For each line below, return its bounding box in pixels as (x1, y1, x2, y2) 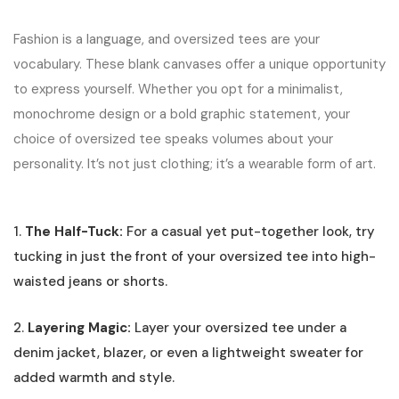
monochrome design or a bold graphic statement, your (13, 104, 350, 123)
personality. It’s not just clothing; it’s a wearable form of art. (13, 154, 376, 173)
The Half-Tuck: (25, 223, 123, 241)
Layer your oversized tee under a (131, 318, 346, 337)
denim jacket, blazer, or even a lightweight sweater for (13, 343, 363, 362)
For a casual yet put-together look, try (123, 223, 375, 241)
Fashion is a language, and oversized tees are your (13, 29, 320, 48)
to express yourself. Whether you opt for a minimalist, (13, 79, 343, 98)
